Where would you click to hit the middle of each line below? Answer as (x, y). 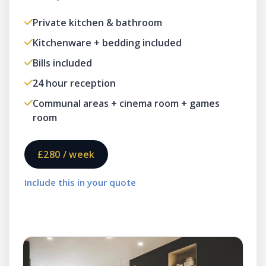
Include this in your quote (80, 182)
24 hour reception (74, 83)
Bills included (62, 63)
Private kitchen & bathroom (97, 23)
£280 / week (66, 154)
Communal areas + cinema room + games (126, 103)
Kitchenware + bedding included (107, 43)
